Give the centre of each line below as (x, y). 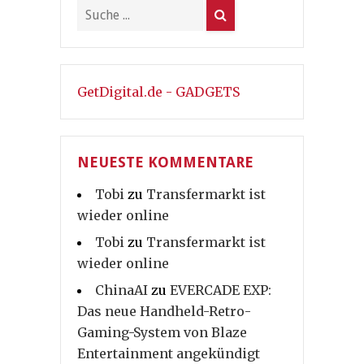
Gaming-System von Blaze (162, 333)
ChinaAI (121, 290)
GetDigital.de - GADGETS (158, 92)
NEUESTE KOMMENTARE (165, 162)
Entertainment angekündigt (169, 354)
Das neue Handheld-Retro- (164, 312)
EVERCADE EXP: (221, 290)
